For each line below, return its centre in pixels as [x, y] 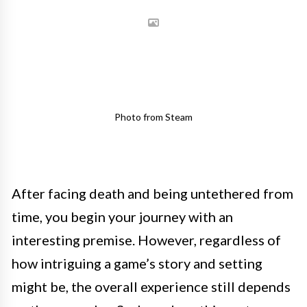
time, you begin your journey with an [122, 217]
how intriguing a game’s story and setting [137, 263]
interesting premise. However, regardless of [146, 240]
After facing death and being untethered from [152, 194]
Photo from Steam [153, 117]
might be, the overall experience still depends [151, 287]
